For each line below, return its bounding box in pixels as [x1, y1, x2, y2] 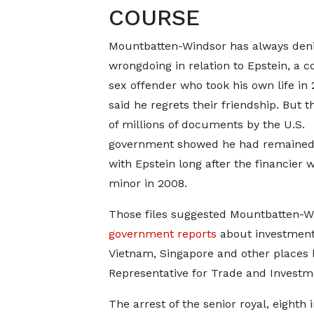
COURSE [108, 4, 200, 31]
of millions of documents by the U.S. [108, 118, 305, 131]
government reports [108, 227, 217, 240]
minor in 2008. [108, 177, 187, 190]
